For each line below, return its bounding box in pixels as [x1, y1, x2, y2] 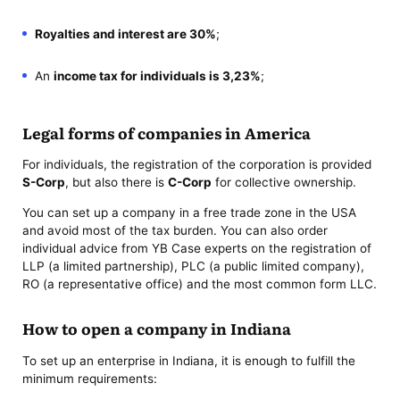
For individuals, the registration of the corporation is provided [22, 157, 372, 172]
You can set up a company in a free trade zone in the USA [22, 204, 357, 220]
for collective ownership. [212, 175, 357, 190]
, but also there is [65, 175, 169, 190]
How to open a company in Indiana [22, 317, 292, 340]
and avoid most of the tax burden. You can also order [22, 222, 329, 237]
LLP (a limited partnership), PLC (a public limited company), [22, 258, 365, 273]
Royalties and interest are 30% [34, 26, 216, 41]
